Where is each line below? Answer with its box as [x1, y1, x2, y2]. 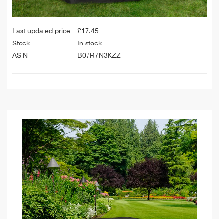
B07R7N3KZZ [77, 52, 121, 59]
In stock [77, 40, 102, 47]
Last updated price [12, 27, 70, 35]
